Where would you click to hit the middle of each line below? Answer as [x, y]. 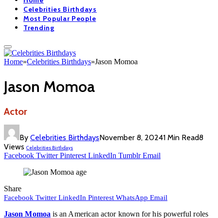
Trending [39, 28]
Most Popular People [60, 19]
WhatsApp [132, 197]
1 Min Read [181, 137]
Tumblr [129, 155]
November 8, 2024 [131, 137]
